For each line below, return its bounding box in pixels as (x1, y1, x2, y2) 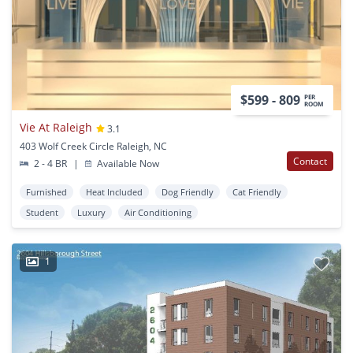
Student (26, 206, 58, 219)
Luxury (77, 206, 106, 219)
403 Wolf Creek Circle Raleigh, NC (20, 139, 167, 154)
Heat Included (86, 186, 143, 199)
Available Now (95, 157, 160, 171)
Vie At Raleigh (20, 119, 92, 135)
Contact (293, 154, 327, 169)
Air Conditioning (124, 206, 191, 219)
